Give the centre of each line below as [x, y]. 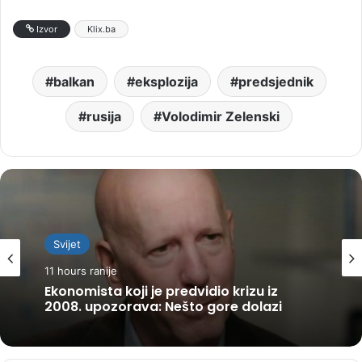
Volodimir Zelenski [221, 116]
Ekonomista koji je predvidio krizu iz [161, 291]
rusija [104, 116]
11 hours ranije [81, 270]
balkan [74, 81]
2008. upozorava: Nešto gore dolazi [163, 306]
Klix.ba [101, 29]
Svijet [67, 244]
